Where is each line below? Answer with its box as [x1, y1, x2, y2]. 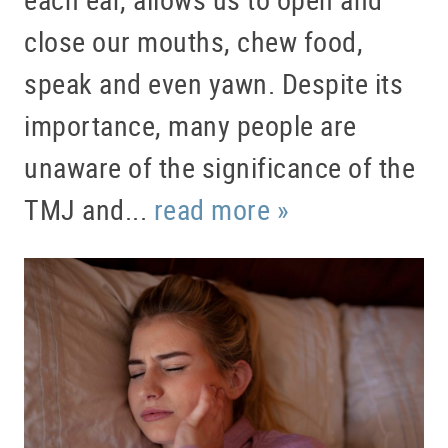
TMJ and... [24, 190, 154, 229]
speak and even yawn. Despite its [24, 64, 403, 103]
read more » [153, 190, 289, 229]
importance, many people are [24, 106, 357, 145]
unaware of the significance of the [24, 148, 415, 187]
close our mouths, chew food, [24, 22, 363, 61]
